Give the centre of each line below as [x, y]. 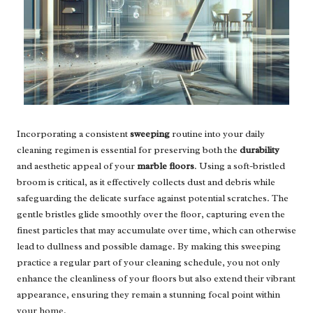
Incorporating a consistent [73, 134]
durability [260, 150]
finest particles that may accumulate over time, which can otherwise [156, 231]
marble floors [166, 166]
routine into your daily [217, 134]
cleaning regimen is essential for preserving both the [128, 150]
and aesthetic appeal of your [77, 166]
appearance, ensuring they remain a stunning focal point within [148, 295]
